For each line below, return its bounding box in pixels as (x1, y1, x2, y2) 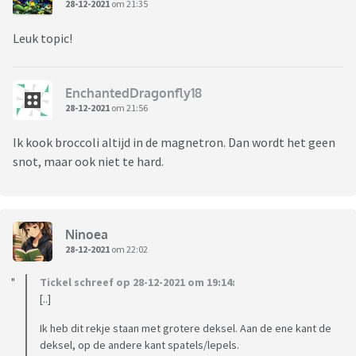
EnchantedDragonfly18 (65, 84, 202, 101)
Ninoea (65, 226, 108, 242)
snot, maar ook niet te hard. (13, 153, 164, 170)
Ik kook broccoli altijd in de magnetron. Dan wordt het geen (13, 134, 335, 151)
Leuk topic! (13, 30, 72, 47)
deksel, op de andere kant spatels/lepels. (40, 338, 239, 353)
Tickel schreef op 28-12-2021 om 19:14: (40, 275, 235, 290)
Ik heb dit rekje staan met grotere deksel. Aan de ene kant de (40, 321, 331, 336)
